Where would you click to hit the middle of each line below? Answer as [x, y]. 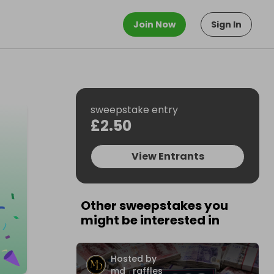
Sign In [226, 24]
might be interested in [150, 220]
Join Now [154, 24]
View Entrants [168, 156]
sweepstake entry [134, 110]
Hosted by [134, 259]
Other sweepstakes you [154, 206]
